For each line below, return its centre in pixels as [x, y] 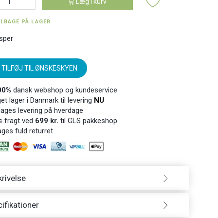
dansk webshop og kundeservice [64, 90]
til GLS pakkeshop [88, 120]
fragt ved [18, 120]
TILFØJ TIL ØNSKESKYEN [39, 68]
